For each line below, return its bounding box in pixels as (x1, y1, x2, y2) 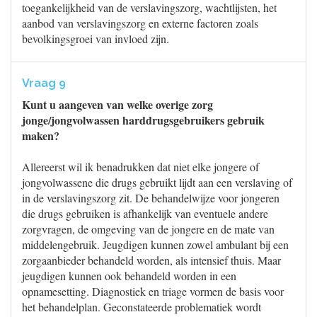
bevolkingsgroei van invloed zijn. (22, 31, 169, 46)
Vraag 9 (22, 76, 66, 90)
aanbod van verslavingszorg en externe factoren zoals (22, 16, 258, 30)
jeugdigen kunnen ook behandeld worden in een (22, 268, 236, 283)
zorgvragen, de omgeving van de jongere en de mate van (22, 221, 275, 236)
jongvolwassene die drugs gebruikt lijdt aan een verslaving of (22, 175, 292, 190)
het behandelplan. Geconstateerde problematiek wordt (22, 299, 261, 314)
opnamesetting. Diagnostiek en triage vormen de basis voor (22, 284, 284, 299)
